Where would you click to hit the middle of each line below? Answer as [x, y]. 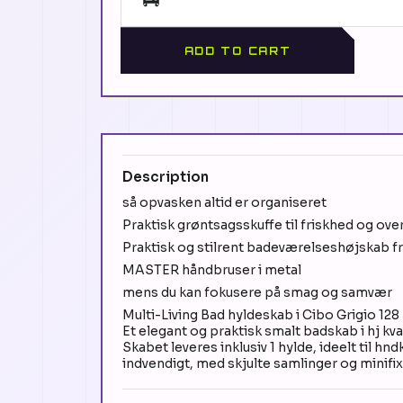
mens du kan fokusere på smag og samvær [257, 293]
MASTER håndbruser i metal [212, 270]
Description [166, 177]
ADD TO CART [237, 50]
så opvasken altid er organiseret [224, 203]
